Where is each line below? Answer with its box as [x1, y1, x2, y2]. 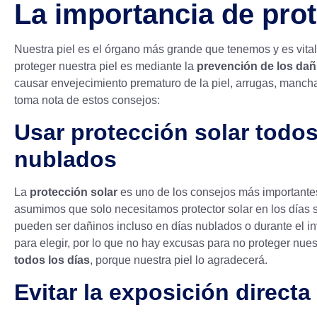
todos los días [14, 253, 90, 266]
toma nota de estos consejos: [14, 93, 160, 106]
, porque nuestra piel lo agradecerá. [90, 253, 267, 266]
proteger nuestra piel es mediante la [14, 59, 197, 72]
